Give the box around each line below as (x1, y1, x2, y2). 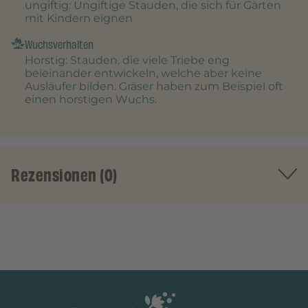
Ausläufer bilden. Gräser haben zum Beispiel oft (25, 80, 283, 93)
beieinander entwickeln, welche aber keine (25, 67, 262, 80)
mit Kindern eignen (25, 12, 133, 25)
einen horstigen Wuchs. (25, 93, 157, 107)
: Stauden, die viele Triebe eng (65, 54, 230, 67)
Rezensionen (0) (11, 163, 118, 188)
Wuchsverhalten (25, 36, 93, 54)
